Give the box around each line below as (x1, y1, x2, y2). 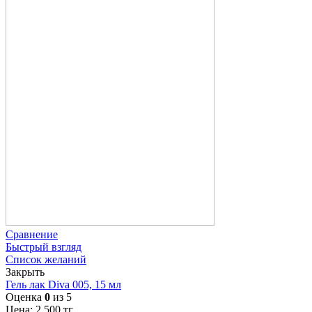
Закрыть (6, 265, 45, 278)
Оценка (6, 290, 45, 303)
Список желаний (6, 253, 86, 265)
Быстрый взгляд (6, 240, 81, 253)
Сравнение (6, 228, 58, 240)
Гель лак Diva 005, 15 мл (6, 278, 121, 290)
